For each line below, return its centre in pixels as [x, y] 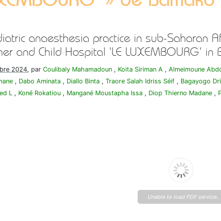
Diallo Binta [83, 81]
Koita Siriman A [140, 69]
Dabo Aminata [40, 81]
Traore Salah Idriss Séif [140, 81]
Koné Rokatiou [39, 93]
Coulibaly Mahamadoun [77, 69]
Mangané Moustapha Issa [105, 93]
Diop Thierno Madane [180, 93]
